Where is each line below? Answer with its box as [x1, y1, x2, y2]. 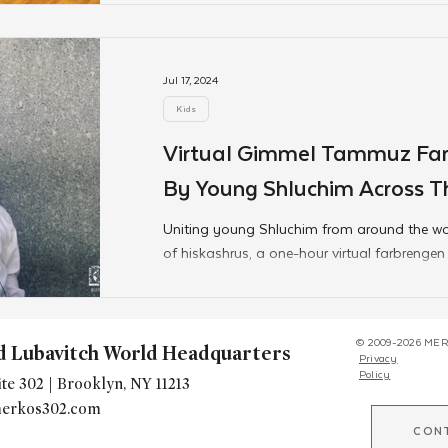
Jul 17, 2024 [163, 70, 219, 88]
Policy [359, 364, 391, 382]
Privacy [359, 348, 398, 366]
